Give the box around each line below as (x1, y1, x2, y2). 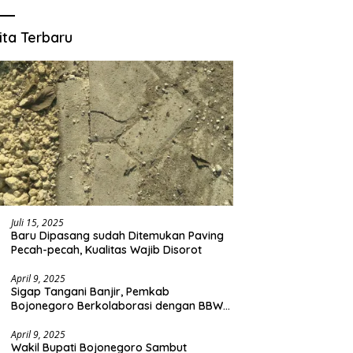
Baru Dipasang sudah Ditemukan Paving (11, 228, 225, 243)
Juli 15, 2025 (11, 215, 65, 229)
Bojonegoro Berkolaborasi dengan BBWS (11, 298, 230, 313)
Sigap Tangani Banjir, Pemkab (11, 284, 170, 299)
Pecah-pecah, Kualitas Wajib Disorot (11, 242, 203, 257)
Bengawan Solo (11, 312, 94, 327)
